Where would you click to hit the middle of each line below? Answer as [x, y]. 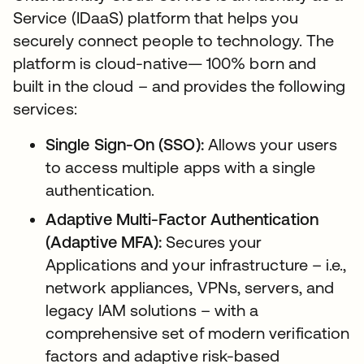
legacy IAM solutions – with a [152, 310]
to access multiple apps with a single [180, 167]
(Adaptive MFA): [104, 242]
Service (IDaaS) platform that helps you [156, 17]
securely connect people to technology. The [174, 40]
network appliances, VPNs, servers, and [190, 287]
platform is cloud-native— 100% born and [165, 63]
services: [45, 108]
